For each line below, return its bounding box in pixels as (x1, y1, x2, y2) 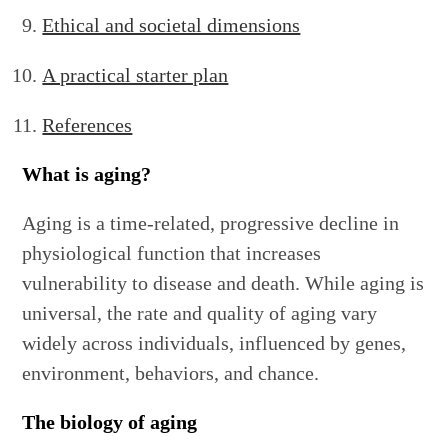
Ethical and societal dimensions (42, 14, 301, 37)
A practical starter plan (42, 64, 229, 87)
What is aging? (22, 163, 152, 186)
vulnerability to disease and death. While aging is (22, 272, 425, 295)
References (42, 114, 133, 137)
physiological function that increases (22, 242, 322, 265)
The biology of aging (22, 411, 198, 434)
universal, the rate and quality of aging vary (22, 302, 378, 325)
